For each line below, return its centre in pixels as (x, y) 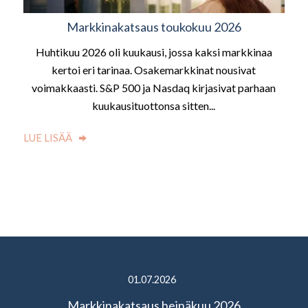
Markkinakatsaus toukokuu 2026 (154, 27)
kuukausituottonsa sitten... (154, 106)
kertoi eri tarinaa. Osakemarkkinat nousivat (154, 70)
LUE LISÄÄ (47, 138)
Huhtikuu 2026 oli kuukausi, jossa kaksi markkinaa (154, 52)
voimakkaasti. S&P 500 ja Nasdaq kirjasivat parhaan (154, 88)
